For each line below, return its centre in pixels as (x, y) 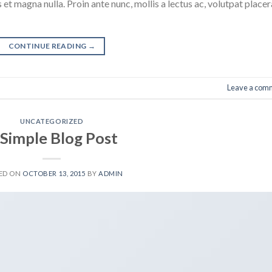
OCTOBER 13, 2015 (54, 173)
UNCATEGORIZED (52, 121)
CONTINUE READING (48, 46)
